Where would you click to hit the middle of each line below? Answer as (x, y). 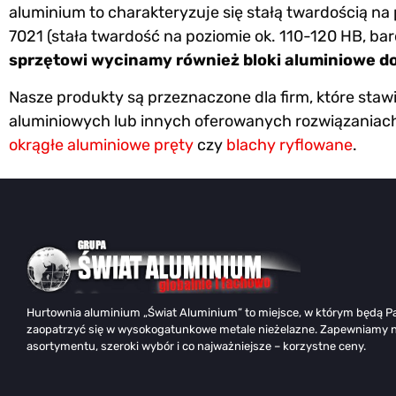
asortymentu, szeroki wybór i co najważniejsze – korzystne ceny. (196, 346)
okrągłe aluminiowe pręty (101, 145)
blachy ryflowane (289, 145)
